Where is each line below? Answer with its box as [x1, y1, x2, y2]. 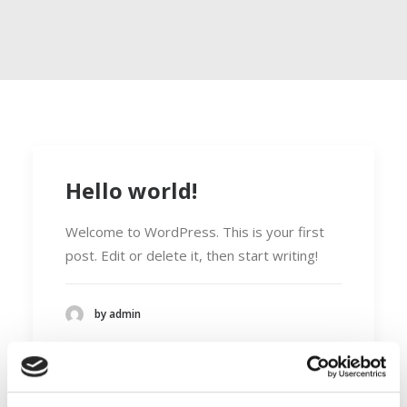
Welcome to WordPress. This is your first [65, 223, 324, 241]
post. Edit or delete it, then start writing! [65, 246, 318, 264]
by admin [94, 306, 141, 323]
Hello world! [65, 175, 197, 205]
